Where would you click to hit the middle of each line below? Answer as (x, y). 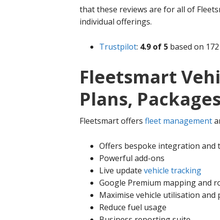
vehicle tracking (173, 170)
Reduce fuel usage (133, 207)
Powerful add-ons (132, 158)
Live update (122, 170)
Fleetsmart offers (112, 121)
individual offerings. (116, 22)
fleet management (179, 121)
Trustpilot (118, 47)
